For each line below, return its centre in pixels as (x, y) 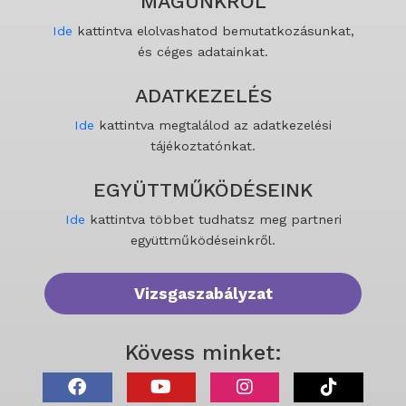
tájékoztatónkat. (203, 146)
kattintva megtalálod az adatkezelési (213, 126)
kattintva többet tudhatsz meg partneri (213, 219)
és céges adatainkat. (203, 52)
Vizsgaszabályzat (203, 293)
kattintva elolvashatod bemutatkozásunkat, (213, 31)
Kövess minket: (203, 352)
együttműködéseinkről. (203, 240)
